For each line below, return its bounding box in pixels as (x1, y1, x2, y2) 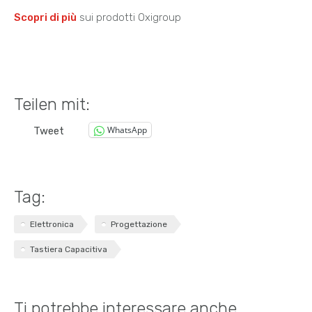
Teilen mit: (14, 95, 90, 115)
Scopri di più (14, 11, 77, 24)
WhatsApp (107, 124, 147, 136)
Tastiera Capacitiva (30, 244, 107, 255)
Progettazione (111, 219, 167, 230)
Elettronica (30, 219, 74, 230)
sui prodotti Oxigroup (77, 11, 181, 24)
